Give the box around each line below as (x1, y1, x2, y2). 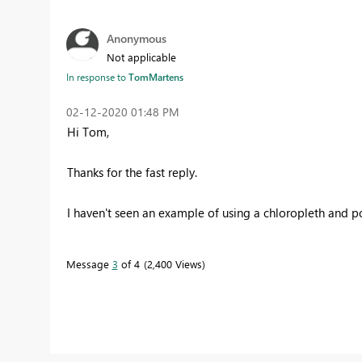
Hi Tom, (66, 123, 112, 140)
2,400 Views (146, 256, 202, 271)
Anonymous (106, 30, 166, 46)
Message (65, 256, 112, 271)
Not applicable (106, 49, 176, 64)
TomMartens (128, 69, 183, 83)
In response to (65, 69, 128, 83)
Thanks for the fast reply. (66, 163, 200, 180)
